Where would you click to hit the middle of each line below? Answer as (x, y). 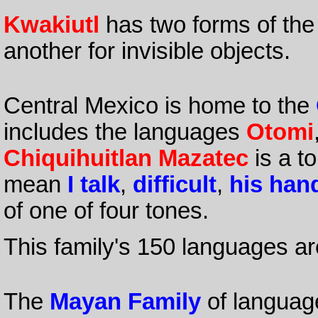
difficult (174, 185)
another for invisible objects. (147, 51)
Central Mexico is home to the (159, 106)
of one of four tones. (106, 211)
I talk (93, 185)
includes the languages (125, 132)
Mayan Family (125, 301)
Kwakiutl (51, 25)
